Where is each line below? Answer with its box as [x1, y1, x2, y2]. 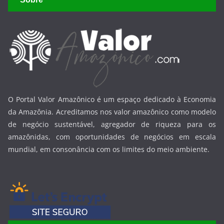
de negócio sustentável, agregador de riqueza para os [8, 119, 216, 129]
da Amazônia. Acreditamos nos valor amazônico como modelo [8, 106, 216, 116]
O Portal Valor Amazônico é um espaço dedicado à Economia [8, 94, 216, 104]
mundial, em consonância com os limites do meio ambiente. [8, 144, 209, 154]
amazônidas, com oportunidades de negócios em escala [8, 131, 216, 141]
